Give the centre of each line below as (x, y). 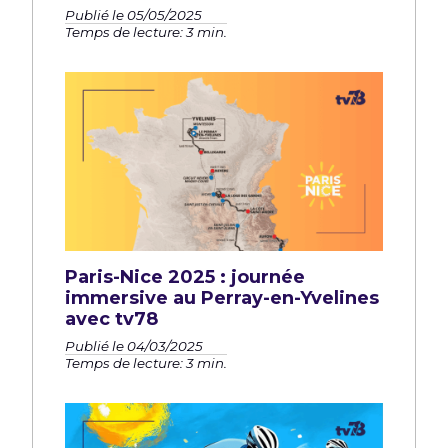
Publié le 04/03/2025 (134, 346)
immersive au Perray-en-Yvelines (222, 298)
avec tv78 (111, 319)
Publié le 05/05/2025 (133, 15)
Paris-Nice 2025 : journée (185, 277)
